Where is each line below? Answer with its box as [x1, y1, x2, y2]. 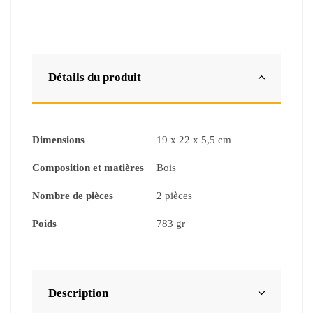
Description [48, 286, 108, 300]
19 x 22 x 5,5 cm [156, 134, 231, 146]
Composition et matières [32, 162, 144, 174]
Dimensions [32, 134, 85, 146]
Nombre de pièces [32, 190, 113, 202]
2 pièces [156, 190, 192, 202]
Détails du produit [48, 71, 141, 85]
